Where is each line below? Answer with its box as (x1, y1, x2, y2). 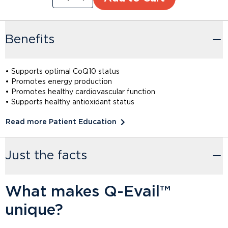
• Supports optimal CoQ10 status (5, 68, 120, 75)
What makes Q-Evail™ (5, 184, 170, 200)
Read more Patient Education (6, 118, 117, 126)
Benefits (5, 33, 54, 46)
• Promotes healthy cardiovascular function (5, 88, 155, 96)
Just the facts (5, 150, 87, 162)
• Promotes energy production (5, 78, 112, 85)
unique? (5, 203, 63, 218)
